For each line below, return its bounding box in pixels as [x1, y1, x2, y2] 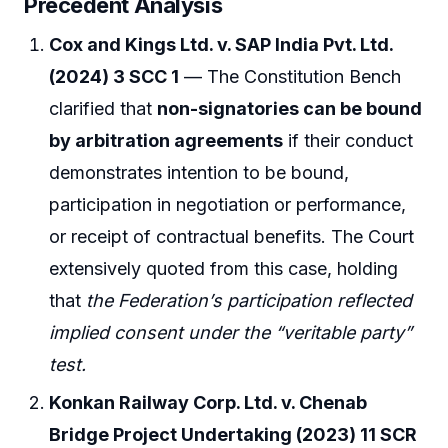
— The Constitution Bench [179, 66, 402, 88]
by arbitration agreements [49, 130, 284, 152]
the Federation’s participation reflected [86, 290, 413, 312]
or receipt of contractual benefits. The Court [49, 226, 415, 248]
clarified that [49, 98, 158, 120]
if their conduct [283, 130, 414, 152]
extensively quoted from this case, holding [49, 258, 399, 280]
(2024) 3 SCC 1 [49, 66, 180, 88]
